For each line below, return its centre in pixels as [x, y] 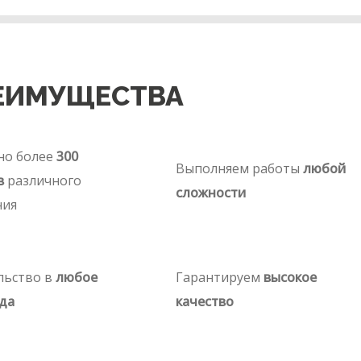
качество [204, 301]
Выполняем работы [239, 168]
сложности [210, 193]
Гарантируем [219, 277]
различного [42, 180]
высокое [290, 277]
